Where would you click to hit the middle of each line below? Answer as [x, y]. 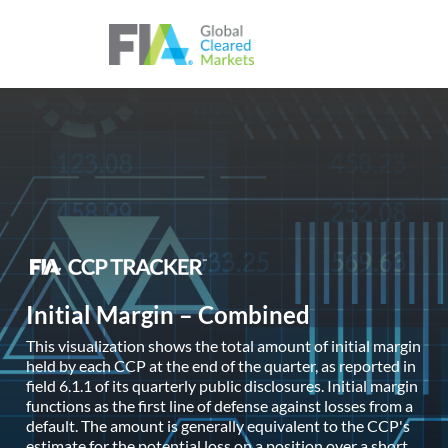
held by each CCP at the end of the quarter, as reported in [221, 366]
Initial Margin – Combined [168, 314]
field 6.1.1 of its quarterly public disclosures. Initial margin [222, 386]
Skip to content [274, 14]
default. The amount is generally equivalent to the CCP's [218, 426]
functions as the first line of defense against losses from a [219, 406]
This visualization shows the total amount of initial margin [223, 346]
